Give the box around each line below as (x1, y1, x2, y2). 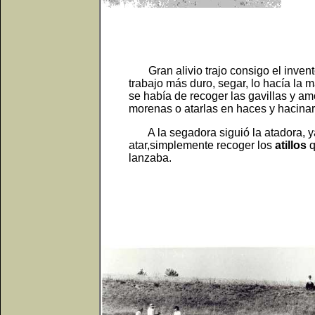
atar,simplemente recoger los (129, 139, 275, 151)
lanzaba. (129, 152, 172, 164)
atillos (275, 139, 307, 151)
